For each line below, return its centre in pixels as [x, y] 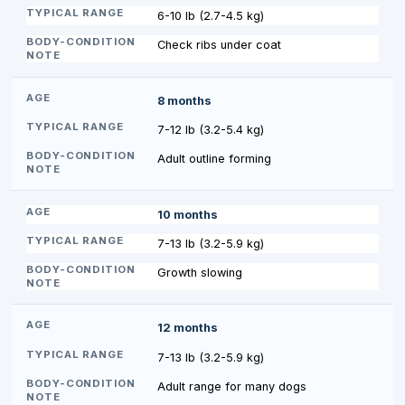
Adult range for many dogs [231, 386]
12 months [187, 328]
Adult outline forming [214, 159]
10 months [187, 214]
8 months [184, 100]
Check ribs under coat [219, 45]
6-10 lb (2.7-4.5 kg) [210, 16]
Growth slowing [199, 272]
